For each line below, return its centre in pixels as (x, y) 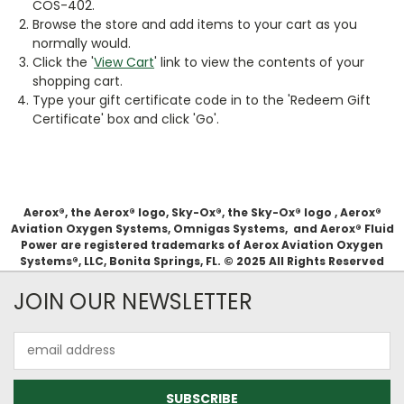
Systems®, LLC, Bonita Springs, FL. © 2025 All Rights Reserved (202, 261)
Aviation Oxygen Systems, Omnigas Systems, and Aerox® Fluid (202, 228)
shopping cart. (78, 81)
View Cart (124, 62)
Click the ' (64, 62)
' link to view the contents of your (260, 62)
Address (38, 359)
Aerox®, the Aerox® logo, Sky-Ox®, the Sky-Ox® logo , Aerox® (202, 212)
